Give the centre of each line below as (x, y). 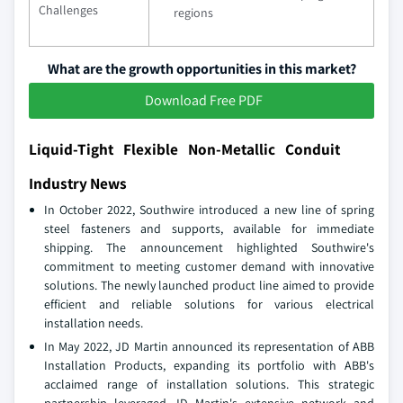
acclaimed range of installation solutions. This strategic (209, 384)
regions (193, 12)
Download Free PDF (203, 100)
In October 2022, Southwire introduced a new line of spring (209, 209)
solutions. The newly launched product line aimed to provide (209, 285)
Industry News (78, 183)
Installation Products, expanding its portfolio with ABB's (209, 365)
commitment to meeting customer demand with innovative (209, 266)
